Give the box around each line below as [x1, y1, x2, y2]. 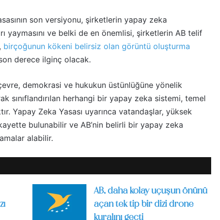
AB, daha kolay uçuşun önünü [93, 187, 207, 195]
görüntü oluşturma [122, 41, 190, 51]
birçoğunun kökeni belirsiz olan [3, 41, 119, 51]
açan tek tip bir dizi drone [93, 200, 193, 209]
